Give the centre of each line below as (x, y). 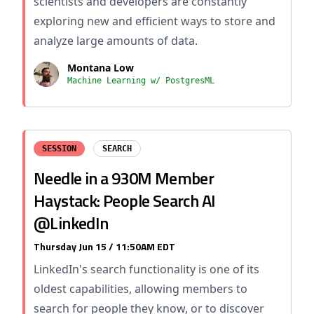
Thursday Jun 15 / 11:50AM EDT (104, 246)
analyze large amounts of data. (116, 41)
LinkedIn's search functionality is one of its (146, 269)
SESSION (59, 149)
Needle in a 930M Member (124, 178)
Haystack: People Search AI (125, 200)
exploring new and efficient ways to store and (155, 21)
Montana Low (101, 68)
